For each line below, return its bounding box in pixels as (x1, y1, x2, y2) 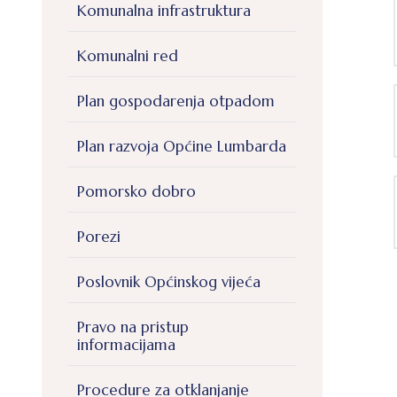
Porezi (77, 227, 121, 247)
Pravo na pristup (77, 317, 189, 338)
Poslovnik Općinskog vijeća (77, 272, 261, 292)
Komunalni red (77, 46, 178, 66)
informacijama (77, 335, 175, 355)
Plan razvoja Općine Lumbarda (77, 136, 286, 157)
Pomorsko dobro (77, 182, 196, 202)
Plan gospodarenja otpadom (77, 91, 275, 112)
